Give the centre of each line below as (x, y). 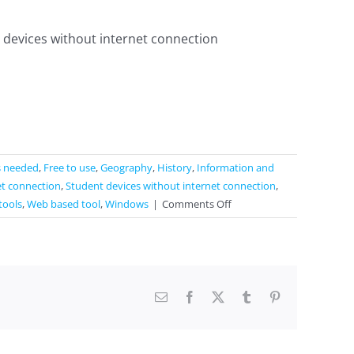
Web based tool (64, 204)
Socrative (252, 221)
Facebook (220, 297)
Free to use (70, 168)
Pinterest (302, 297)
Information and (235, 168)
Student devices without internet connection (171, 186)
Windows (127, 204)
